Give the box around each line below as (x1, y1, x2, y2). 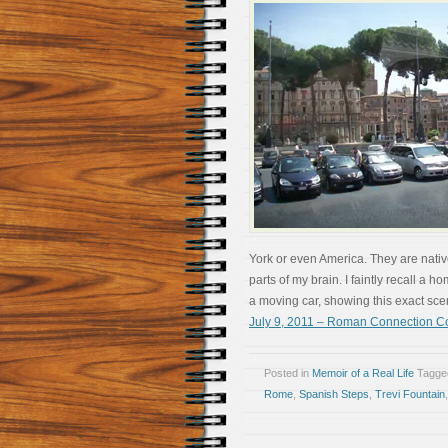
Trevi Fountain (375, 388, 445, 400)
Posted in (264, 367, 312, 379)
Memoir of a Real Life (312, 367, 414, 379)
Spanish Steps (299, 388, 369, 400)
